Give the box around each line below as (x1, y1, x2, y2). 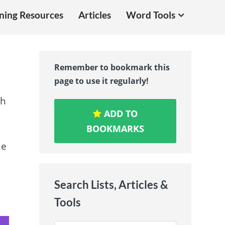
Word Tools (126, 9, 175, 21)
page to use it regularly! (54, 75, 149, 86)
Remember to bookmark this (54, 61, 170, 73)
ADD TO (101, 107, 138, 120)
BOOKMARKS (86, 123, 145, 135)
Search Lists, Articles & (54, 178, 169, 192)
